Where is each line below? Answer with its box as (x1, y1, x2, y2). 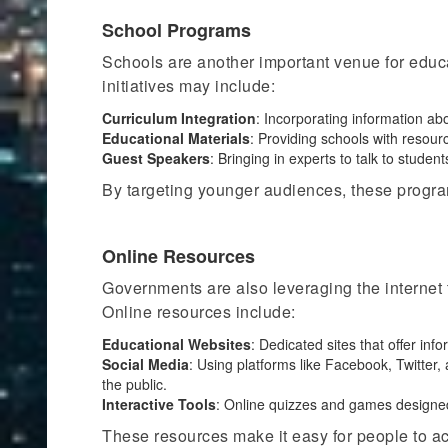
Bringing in (218, 148, 285, 168)
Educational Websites (102, 334, 251, 354)
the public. (102, 374, 167, 394)
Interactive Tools (102, 394, 216, 414)
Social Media (102, 354, 189, 374)
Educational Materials (102, 128, 250, 148)
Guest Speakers (102, 148, 210, 168)
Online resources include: (102, 300, 296, 323)
